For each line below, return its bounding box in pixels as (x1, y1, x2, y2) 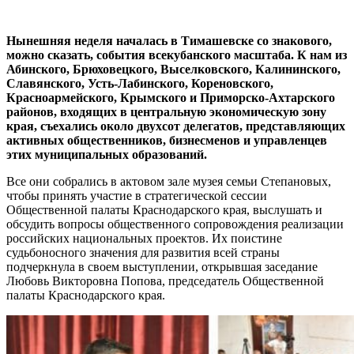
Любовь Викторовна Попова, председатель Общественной (6, 273, 324, 288)
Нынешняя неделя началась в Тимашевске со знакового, (6, 33, 332, 47)
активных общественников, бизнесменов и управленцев (6, 133, 327, 147)
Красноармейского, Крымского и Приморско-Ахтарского (6, 90, 335, 104)
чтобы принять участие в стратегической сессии (6, 188, 267, 202)
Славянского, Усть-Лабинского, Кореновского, (6, 76, 273, 90)
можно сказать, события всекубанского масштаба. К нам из (6, 47, 347, 62)
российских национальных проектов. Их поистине (6, 231, 282, 245)
